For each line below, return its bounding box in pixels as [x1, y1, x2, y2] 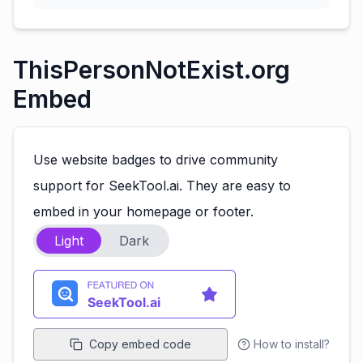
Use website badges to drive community [33, 152, 278, 168]
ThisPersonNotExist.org [13, 55, 290, 84]
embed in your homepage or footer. [33, 203, 254, 220]
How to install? [254, 337, 330, 351]
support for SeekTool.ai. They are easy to [33, 177, 291, 194]
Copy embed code [89, 337, 191, 351]
